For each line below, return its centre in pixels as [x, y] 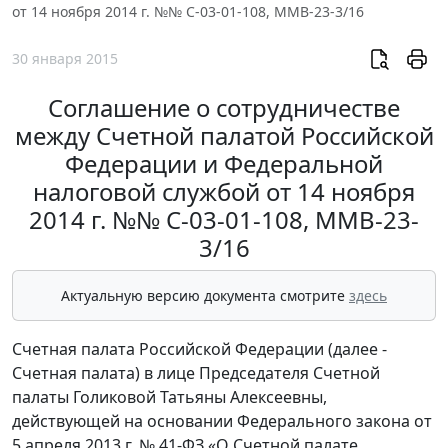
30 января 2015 [65, 59]
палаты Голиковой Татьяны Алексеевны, [169, 397]
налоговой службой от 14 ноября [224, 192]
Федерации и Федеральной [224, 164]
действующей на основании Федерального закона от [222, 421]
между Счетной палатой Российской [224, 136]
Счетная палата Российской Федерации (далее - [199, 349]
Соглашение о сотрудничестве [224, 108]
